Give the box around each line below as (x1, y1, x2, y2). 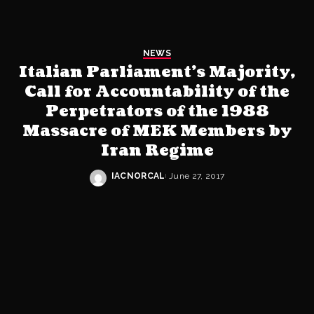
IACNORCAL (111, 171, 165, 181)
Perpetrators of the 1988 (45, 101, 269, 122)
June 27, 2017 (168, 171, 225, 181)
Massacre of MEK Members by (22, 121, 292, 142)
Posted (110, 177, 145, 187)
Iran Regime (100, 140, 214, 161)
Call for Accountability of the (25, 81, 289, 102)
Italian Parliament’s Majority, (19, 62, 295, 83)
